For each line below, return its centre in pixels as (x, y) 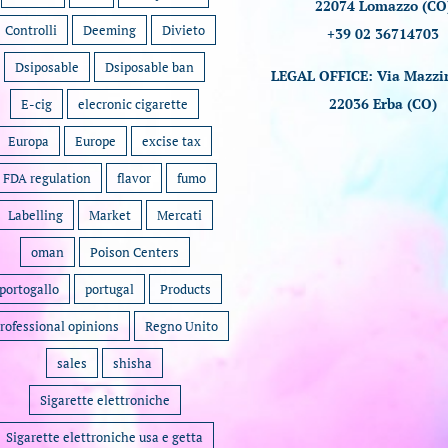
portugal (109, 289)
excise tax (172, 141)
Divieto (183, 30)
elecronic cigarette (133, 104)
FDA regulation (47, 178)
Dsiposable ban (150, 67)
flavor (134, 178)
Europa (29, 141)
